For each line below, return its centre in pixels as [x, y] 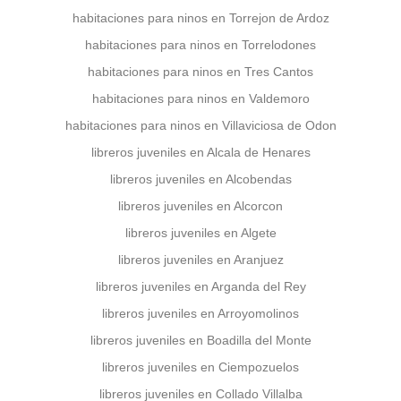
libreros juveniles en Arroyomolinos [200, 313]
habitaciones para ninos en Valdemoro [200, 98]
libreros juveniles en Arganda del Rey [200, 286]
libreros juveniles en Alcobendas [200, 179]
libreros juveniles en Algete [200, 233]
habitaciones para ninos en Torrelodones [200, 45]
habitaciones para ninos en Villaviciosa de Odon [200, 125]
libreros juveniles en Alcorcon [200, 206]
